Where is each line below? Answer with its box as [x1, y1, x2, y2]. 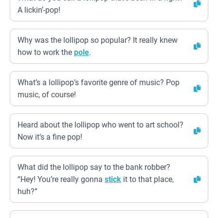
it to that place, [121, 175, 174, 184]
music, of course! [18, 90, 76, 99]
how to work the [18, 48, 74, 57]
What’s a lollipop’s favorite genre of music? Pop [18, 78, 180, 87]
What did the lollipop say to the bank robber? [18, 163, 170, 172]
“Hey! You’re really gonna [18, 175, 105, 184]
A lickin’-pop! [18, 5, 60, 15]
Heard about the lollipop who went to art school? [18, 120, 183, 129]
